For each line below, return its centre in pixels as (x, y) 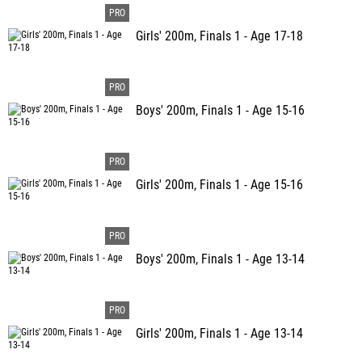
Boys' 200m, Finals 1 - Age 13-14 (220, 259)
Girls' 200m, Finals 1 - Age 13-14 (219, 334)
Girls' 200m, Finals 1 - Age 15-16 (219, 185)
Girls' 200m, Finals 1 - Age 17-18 (219, 36)
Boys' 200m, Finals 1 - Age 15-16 (220, 111)
